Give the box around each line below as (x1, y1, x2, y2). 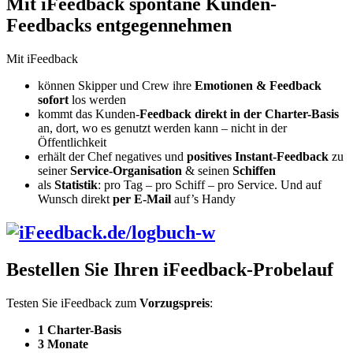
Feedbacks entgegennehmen (6, 15, 232, 36)
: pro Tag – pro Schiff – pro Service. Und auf (98, 177, 321, 191)
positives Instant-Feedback (187, 149, 329, 163)
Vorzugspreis (139, 295, 210, 310)
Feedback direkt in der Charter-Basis (139, 106, 339, 121)
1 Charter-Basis (38, 322, 121, 336)
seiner (38, 163, 70, 177)
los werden (69, 92, 126, 106)
